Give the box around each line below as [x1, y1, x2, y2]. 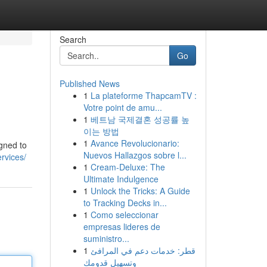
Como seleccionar [90, 209, 159, 221]
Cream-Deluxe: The [90, 161, 165, 173]
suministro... [83, 232, 129, 244]
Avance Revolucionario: [90, 137, 179, 149]
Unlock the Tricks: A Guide [90, 185, 190, 197]
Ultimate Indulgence [83, 173, 159, 185]
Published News [59, 77, 120, 89]
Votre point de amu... [83, 101, 162, 113]
